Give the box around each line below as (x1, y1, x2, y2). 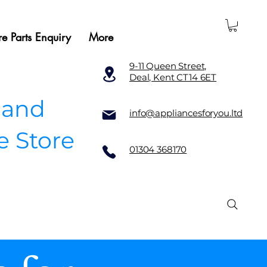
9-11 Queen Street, (129, 60, 207, 72)
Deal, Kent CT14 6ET (129, 71, 217, 83)
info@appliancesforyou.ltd (129, 107, 243, 119)
